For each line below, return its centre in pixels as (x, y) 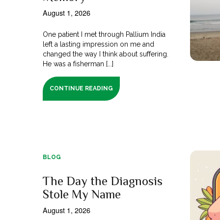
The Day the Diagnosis (103, 181)
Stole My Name (82, 194)
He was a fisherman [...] (78, 64)
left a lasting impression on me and (99, 44)
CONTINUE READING (82, 88)
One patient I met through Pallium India (104, 34)
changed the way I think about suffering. (106, 54)
